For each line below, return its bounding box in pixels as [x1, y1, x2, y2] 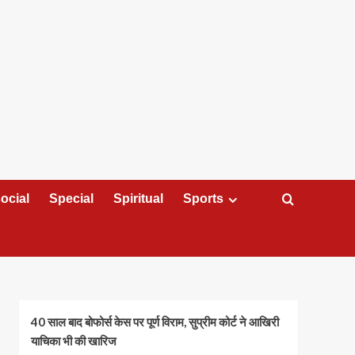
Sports [183, 192, 223, 206]
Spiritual [113, 192, 163, 206]
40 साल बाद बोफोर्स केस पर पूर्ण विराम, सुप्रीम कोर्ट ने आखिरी [30, 314, 279, 329]
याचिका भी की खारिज [30, 333, 116, 348]
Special [49, 192, 94, 206]
